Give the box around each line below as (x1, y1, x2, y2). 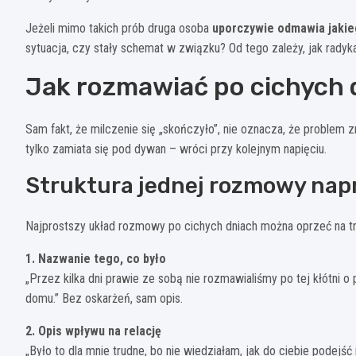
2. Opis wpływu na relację (25, 323, 161, 339)
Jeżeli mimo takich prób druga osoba (25, 20, 212, 36)
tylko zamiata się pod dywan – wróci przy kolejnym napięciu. (25, 141, 327, 157)
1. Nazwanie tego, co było (25, 250, 166, 266)
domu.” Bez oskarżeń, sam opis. (25, 290, 183, 306)
